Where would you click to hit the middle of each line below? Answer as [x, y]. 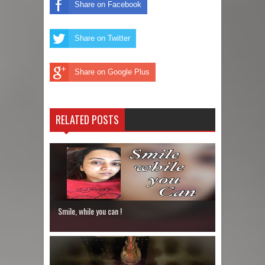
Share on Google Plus [112, 72]
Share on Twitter [102, 38]
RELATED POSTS [87, 119]
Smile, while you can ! [90, 211]
